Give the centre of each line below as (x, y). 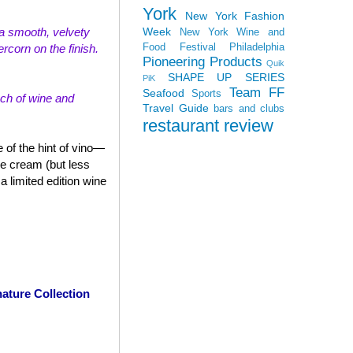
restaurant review (208, 125)
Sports (207, 93)
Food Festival (179, 47)
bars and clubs (249, 108)
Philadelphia (257, 47)
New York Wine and (232, 32)
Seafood (163, 93)
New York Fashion (235, 15)
